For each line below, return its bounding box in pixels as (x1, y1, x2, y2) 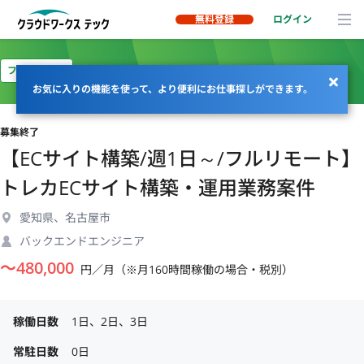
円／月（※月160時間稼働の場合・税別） (80, 262, 293, 277)
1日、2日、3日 (71, 314, 148, 329)
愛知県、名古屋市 (19, 210, 110, 225)
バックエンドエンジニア (19, 233, 145, 249)
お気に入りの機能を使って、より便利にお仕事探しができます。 (32, 82, 313, 96)
